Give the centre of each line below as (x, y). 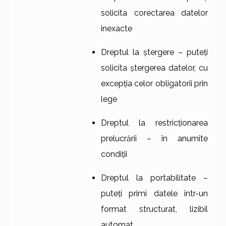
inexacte (117, 29)
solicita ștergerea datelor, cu (154, 68)
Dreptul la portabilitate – (154, 178)
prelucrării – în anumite (154, 139)
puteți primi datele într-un (154, 194)
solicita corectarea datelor (154, 13)
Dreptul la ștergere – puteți (154, 52)
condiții (114, 154)
